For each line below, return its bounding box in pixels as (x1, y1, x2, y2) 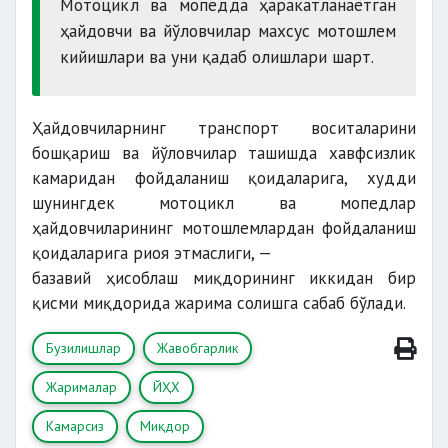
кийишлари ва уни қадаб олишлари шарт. (60, 45, 374, 68)
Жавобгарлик (157, 339, 238, 357)
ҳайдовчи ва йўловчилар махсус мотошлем (60, 19, 396, 42)
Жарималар (46, 378, 117, 396)
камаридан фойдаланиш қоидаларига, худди (32, 167, 416, 189)
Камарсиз (46, 417, 104, 435)
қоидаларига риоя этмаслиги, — (32, 242, 272, 264)
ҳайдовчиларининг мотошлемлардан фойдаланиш (32, 217, 416, 239)
